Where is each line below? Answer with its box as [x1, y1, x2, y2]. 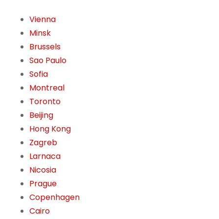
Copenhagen [29, 192, 80, 203]
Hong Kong [29, 123, 71, 135]
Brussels [29, 41, 61, 53]
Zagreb [29, 137, 57, 149]
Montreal [29, 82, 65, 94]
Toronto [29, 96, 61, 108]
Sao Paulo [29, 55, 66, 66]
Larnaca [29, 151, 61, 162]
